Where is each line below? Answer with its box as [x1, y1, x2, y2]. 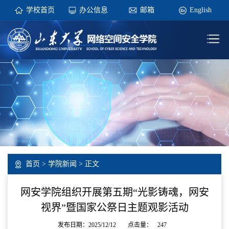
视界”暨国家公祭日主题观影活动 [40, 201, 189, 213]
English [189, 6, 212, 14]
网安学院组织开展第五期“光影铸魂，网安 [20, 186, 209, 198]
